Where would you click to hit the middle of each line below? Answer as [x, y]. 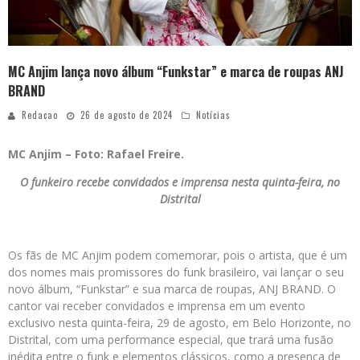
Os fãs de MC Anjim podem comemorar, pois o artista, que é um [178, 256]
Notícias [213, 115]
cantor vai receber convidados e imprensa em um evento [157, 306]
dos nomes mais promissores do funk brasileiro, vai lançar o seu [176, 272]
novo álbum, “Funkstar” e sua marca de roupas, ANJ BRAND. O [172, 289]
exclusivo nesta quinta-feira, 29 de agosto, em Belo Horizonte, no [180, 323]
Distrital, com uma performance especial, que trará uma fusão [171, 340]
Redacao [40, 115]
